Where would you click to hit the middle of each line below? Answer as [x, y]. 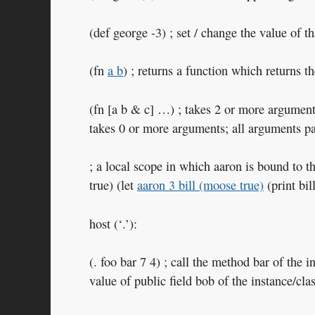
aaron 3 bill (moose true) [200, 185]
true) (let [113, 185]
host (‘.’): [113, 223]
